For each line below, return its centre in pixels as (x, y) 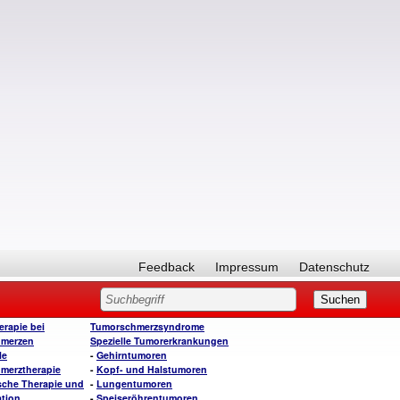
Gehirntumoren (132, 355)
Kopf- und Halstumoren (152, 369)
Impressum (247, 267)
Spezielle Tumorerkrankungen (159, 341)
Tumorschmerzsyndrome (147, 326)
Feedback (167, 267)
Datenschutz (334, 267)
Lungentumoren (134, 383)
